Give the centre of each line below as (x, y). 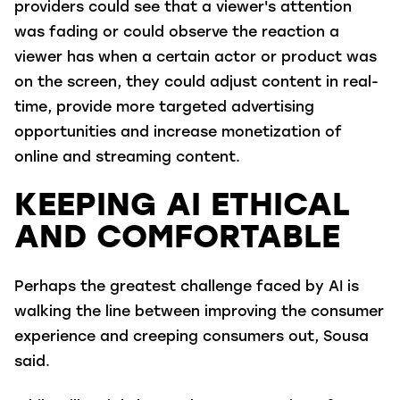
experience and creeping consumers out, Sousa (192, 338)
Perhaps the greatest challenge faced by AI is (187, 288)
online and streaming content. (127, 158)
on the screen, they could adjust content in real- (196, 83)
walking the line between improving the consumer (199, 313)
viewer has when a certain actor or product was (196, 58)
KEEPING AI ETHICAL (182, 207)
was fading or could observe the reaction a (177, 33)
